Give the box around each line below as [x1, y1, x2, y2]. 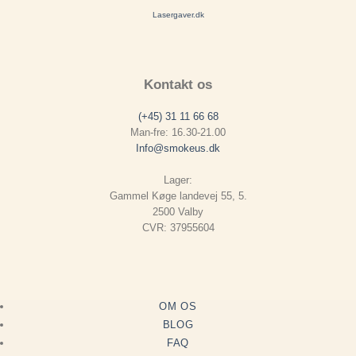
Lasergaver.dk [152, 10, 204, 19]
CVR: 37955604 [141, 221, 215, 234]
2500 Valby [153, 205, 203, 218]
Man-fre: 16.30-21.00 [130, 126, 226, 138]
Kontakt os [144, 77, 212, 93]
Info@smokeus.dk [136, 141, 220, 154]
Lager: [164, 173, 192, 186]
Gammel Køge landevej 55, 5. [109, 189, 247, 202]
